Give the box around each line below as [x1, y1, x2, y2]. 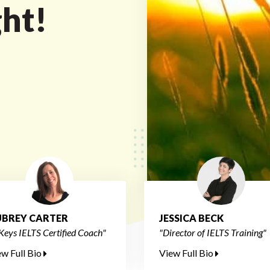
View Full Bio [159, 247, 215, 259]
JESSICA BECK [159, 212, 224, 224]
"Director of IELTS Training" [159, 227, 266, 238]
